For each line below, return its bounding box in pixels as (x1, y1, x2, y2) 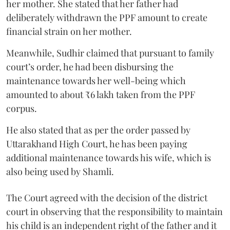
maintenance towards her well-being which (6, 74, 186, 87)
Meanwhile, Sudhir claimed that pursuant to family (6, 46, 214, 59)
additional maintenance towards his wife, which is (6, 151, 211, 164)
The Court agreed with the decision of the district (6, 191, 207, 204)
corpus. (6, 102, 37, 114)
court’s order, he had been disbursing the (6, 60, 174, 73)
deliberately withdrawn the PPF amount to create (6, 11, 207, 24)
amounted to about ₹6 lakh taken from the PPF (6, 88, 195, 101)
